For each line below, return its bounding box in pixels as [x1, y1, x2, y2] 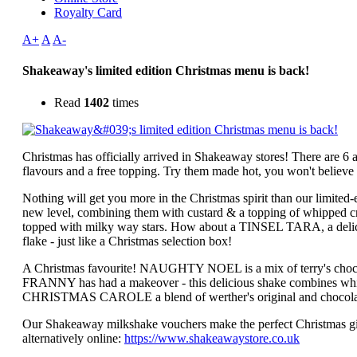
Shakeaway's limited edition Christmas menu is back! [22, 64, 309, 78]
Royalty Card [54, 6, 122, 19]
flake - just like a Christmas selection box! [22, 233, 232, 248]
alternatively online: [22, 331, 124, 345]
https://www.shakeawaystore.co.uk [124, 331, 300, 345]
